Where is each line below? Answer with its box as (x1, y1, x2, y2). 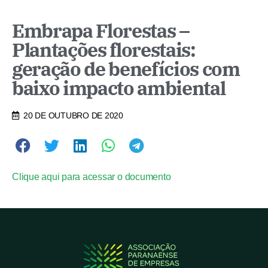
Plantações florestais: (12, 36, 196, 62)
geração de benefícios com (12, 56, 240, 81)
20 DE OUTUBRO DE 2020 (23, 110, 123, 120)
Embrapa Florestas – (12, 17, 190, 43)
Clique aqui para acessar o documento (12, 172, 171, 182)
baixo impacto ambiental (12, 75, 226, 100)
